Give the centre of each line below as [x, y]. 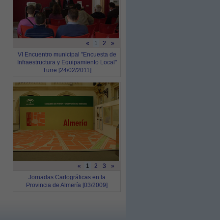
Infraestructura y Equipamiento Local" [67, 62]
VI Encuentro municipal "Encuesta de [67, 55]
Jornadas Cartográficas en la [67, 177]
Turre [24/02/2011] [67, 70]
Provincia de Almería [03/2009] [67, 185]
